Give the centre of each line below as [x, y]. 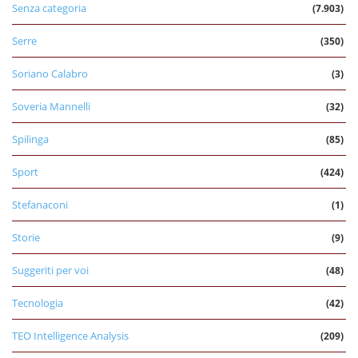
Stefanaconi [40, 204]
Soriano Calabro [50, 73]
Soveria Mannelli [51, 106]
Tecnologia [38, 302]
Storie [26, 237]
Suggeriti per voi [50, 270]
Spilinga [30, 139]
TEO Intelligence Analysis [70, 335]
